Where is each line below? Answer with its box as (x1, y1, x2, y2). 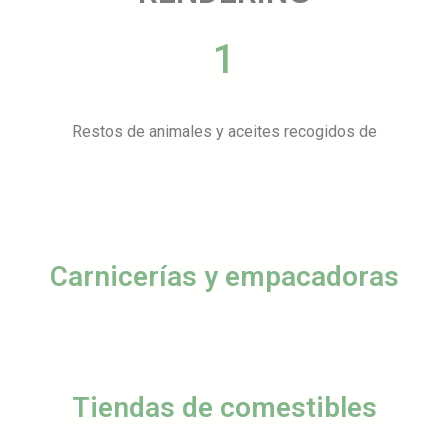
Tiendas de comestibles (71, 391, 377, 425)
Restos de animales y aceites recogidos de (71, 122, 377, 142)
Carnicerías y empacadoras (49, 260, 399, 294)
